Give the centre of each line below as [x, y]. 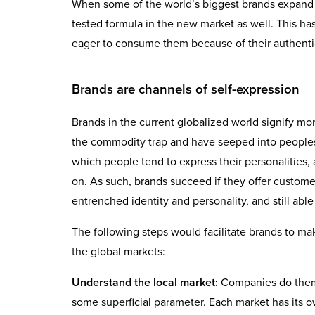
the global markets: [118, 251]
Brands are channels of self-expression [186, 89]
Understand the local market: [145, 282]
